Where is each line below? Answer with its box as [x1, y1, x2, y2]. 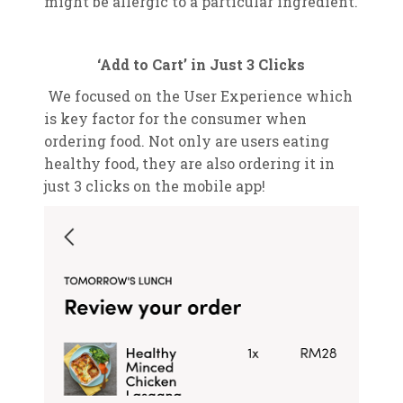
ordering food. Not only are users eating [43, 131, 329, 151]
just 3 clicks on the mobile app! [43, 176, 265, 196]
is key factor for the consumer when [43, 109, 307, 129]
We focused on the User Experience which [47, 86, 353, 106]
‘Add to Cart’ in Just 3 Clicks [97, 55, 306, 75]
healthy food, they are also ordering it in [43, 154, 335, 174]
